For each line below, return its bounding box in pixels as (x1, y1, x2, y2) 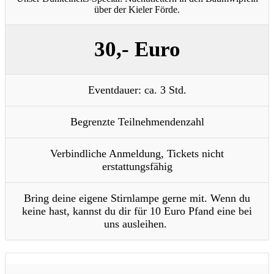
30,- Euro (94, 37, 180, 62)
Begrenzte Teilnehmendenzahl (70, 116, 204, 128)
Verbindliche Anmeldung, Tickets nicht (50, 147, 224, 160)
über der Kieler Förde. (94, 4, 180, 15)
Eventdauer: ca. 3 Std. (87, 84, 187, 97)
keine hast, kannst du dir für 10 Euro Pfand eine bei (22, 205, 252, 218)
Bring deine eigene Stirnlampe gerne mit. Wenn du (24, 192, 250, 205)
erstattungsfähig (102, 160, 172, 173)
